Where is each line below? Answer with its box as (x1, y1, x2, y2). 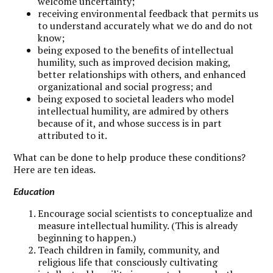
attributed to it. (38, 128, 108, 142)
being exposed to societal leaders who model (38, 91, 235, 105)
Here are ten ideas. (13, 162, 96, 176)
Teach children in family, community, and (38, 243, 220, 257)
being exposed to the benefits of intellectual (38, 43, 234, 57)
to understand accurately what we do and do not (38, 18, 253, 32)
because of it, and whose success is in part (38, 116, 222, 130)
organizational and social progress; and (38, 79, 213, 93)
